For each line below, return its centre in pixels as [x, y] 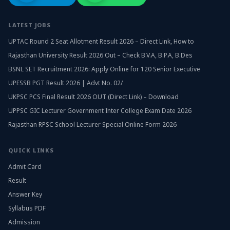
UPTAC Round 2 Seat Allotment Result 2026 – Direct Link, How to [101, 41]
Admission [24, 222]
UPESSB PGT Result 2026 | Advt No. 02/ [65, 83]
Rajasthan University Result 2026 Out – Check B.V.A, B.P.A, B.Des [100, 55]
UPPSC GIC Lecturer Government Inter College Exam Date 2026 [100, 111]
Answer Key [25, 194]
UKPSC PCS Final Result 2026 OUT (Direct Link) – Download [93, 97]
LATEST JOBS [30, 25]
